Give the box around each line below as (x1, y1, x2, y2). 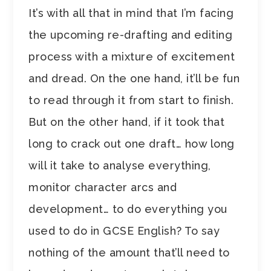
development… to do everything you (28, 202, 227, 215)
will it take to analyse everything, (28, 158, 211, 172)
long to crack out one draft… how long (28, 137, 235, 150)
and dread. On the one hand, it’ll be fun (28, 71, 240, 85)
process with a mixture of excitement (28, 50, 235, 63)
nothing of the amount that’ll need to (28, 246, 230, 259)
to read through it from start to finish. (28, 93, 234, 106)
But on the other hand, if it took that (28, 115, 225, 128)
